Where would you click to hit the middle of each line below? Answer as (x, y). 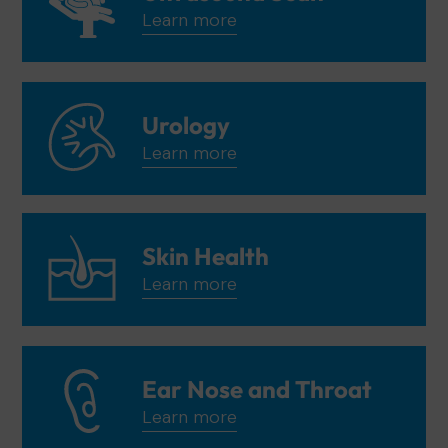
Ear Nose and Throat (257, 388)
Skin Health (205, 255)
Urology (186, 124)
